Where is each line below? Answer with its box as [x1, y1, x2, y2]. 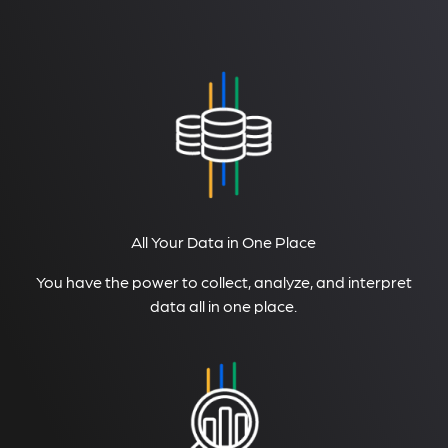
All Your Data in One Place [131, 231, 317, 251]
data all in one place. [150, 295, 298, 315]
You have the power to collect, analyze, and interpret [35, 271, 412, 291]
